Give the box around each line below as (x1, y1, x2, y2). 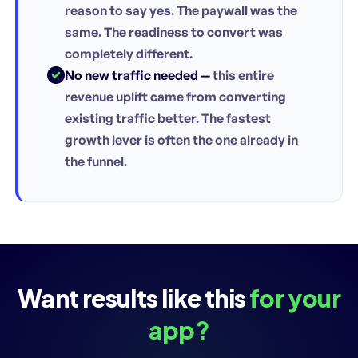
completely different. (65, 45, 193, 62)
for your (249, 282, 341, 313)
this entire (210, 66, 274, 83)
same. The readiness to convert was (65, 23, 283, 40)
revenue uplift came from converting (65, 88, 286, 105)
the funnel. (65, 153, 127, 169)
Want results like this (17, 282, 249, 313)
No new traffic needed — (65, 66, 210, 83)
